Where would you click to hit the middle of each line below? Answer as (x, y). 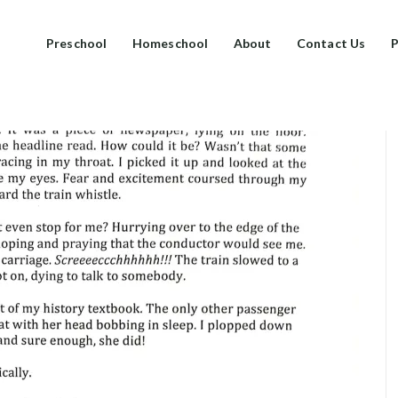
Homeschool (170, 43)
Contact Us (331, 43)
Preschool (76, 43)
